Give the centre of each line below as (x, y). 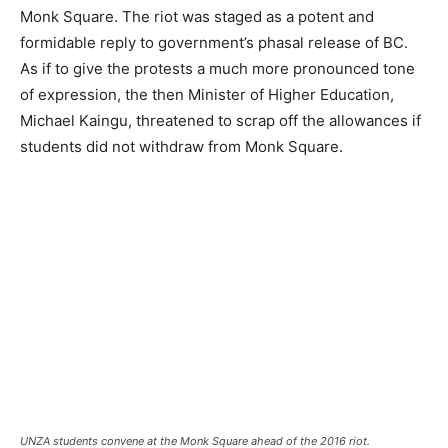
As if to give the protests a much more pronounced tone (217, 68)
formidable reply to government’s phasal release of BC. (214, 42)
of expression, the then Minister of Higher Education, (207, 94)
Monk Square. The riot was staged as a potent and (197, 16)
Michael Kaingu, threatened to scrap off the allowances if (220, 120)
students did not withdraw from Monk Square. (181, 146)
